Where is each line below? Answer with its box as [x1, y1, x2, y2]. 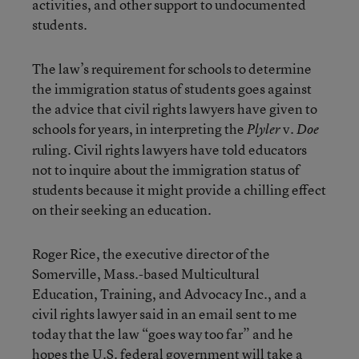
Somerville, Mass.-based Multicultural [32, 264, 260, 283]
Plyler [247, 120, 280, 138]
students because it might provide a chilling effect [32, 180, 326, 199]
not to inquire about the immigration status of [32, 160, 300, 179]
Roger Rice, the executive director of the [32, 244, 270, 263]
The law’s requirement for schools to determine [32, 59, 312, 78]
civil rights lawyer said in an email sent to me [32, 305, 297, 323]
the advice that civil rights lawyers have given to [32, 99, 317, 118]
